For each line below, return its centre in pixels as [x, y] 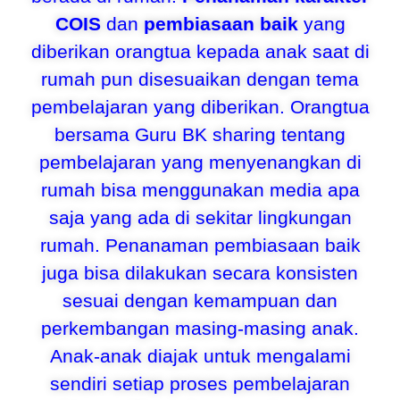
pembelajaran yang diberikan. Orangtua [200, 107]
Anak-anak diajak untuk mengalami [200, 356]
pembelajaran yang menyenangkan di [200, 162]
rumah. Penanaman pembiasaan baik [200, 245]
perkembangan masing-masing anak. [200, 328]
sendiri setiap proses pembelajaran [200, 383]
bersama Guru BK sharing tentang [200, 134]
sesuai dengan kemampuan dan [200, 300]
